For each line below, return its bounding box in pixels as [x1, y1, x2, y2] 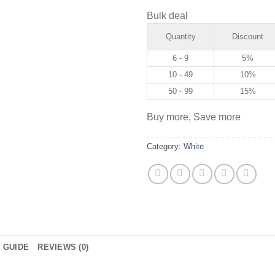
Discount [232, 32, 263, 42]
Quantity [165, 32, 196, 42]
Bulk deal [147, 10, 188, 21]
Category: [147, 142, 184, 152]
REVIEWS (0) [37, 242, 89, 252]
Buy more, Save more [147, 111, 241, 122]
